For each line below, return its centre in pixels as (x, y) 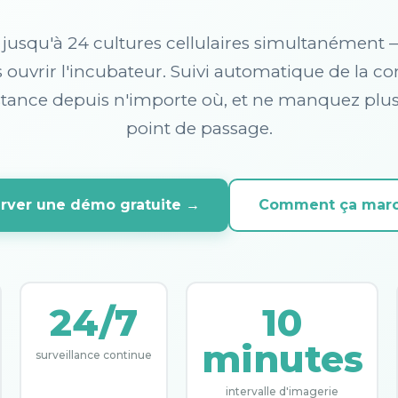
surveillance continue (93, 354)
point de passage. (199, 128)
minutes (282, 358)
